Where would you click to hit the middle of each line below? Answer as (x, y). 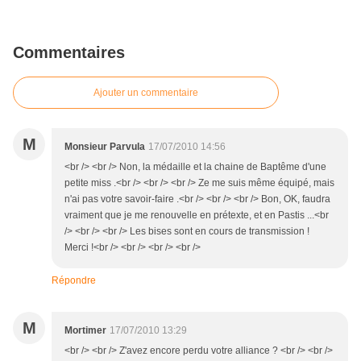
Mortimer (85, 331)
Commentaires (69, 53)
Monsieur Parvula (105, 147)
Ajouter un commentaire (146, 93)
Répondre (74, 281)
